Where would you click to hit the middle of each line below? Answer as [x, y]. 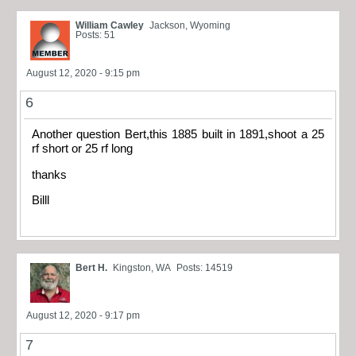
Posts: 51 [95, 35]
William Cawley [110, 26]
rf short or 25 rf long [82, 149]
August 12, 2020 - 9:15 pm [83, 74]
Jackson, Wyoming [190, 26]
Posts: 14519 [205, 267]
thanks [49, 174]
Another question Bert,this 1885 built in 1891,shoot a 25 [178, 135]
